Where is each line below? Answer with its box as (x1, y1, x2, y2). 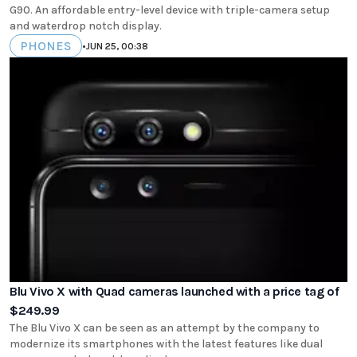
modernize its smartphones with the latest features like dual (10, 336, 323, 351)
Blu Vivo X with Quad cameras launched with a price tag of (10, 283, 339, 299)
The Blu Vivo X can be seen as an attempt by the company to (10, 320, 320, 335)
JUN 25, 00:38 (86, 40, 148, 52)
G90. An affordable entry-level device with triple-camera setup (10, 3, 330, 18)
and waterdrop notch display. (10, 19, 162, 33)
